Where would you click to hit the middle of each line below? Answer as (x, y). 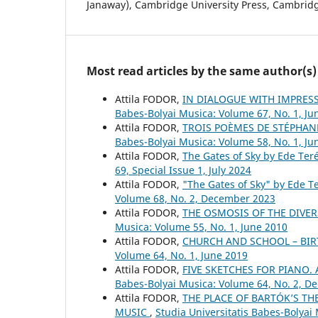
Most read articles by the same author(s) (202, 71)
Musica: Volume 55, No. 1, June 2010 (201, 227)
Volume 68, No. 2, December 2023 (195, 199)
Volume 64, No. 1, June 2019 (181, 256)
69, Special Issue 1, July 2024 (183, 170)
